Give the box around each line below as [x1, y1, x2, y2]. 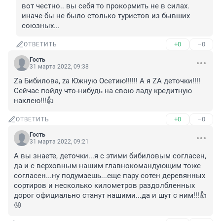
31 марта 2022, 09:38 [30, 63, 89, 71]
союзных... [22, 21, 60, 31]
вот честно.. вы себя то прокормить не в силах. [22, 1, 189, 11]
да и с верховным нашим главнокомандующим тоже [14, 161, 201, 171]
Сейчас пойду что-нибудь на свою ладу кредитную [14, 86, 192, 96]
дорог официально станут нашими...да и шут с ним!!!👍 [14, 191, 207, 200]
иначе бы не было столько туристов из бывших [22, 11, 190, 21]
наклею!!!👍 [14, 96, 54, 106]
